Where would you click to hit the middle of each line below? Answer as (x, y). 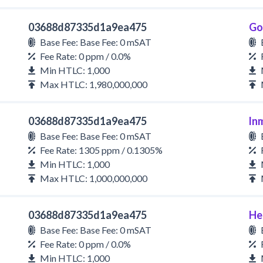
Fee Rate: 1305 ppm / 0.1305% (101, 150)
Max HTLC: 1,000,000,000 (94, 178)
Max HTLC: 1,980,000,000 (94, 84)
